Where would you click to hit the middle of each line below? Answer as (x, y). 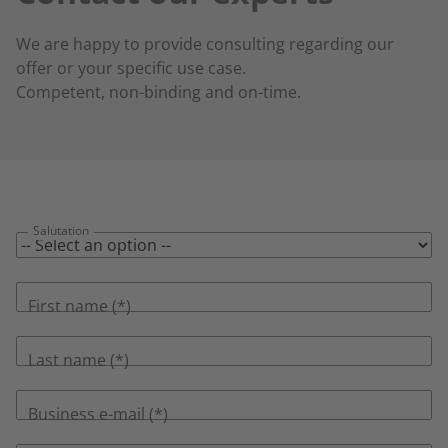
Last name (67, 360)
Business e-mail (86, 414)
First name (68, 306)
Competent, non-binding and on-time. (158, 92)
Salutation (61, 231)
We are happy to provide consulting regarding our (205, 44)
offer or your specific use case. (131, 68)
